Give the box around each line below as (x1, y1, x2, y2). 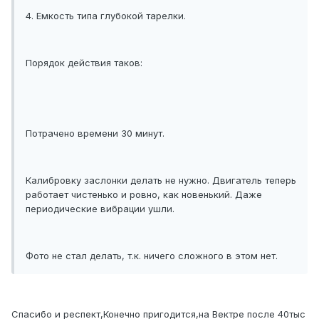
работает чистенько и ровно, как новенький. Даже (26, 189, 262, 201)
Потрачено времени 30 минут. (26, 127, 164, 140)
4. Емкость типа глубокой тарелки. (26, 10, 186, 22)
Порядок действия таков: (26, 57, 142, 69)
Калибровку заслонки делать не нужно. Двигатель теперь (26, 174, 296, 187)
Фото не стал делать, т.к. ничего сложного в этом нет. (26, 250, 278, 262)
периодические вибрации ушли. (26, 203, 174, 215)
